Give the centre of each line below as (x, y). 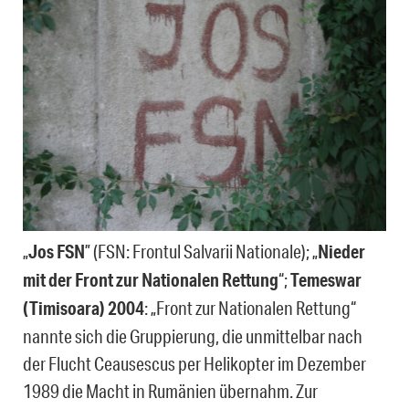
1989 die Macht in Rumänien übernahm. (159, 390)
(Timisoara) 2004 (84, 308)
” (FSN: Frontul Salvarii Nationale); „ (201, 251)
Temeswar (326, 279)
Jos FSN (57, 251)
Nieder (341, 251)
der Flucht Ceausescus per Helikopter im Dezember (194, 363)
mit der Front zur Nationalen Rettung (151, 279)
